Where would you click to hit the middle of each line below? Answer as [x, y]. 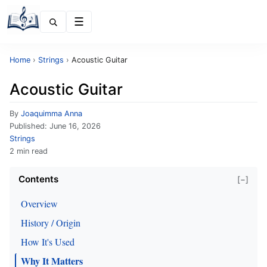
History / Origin [51, 223]
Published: [30, 126]
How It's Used [48, 242]
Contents [38, 179]
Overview [39, 204]
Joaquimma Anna [52, 114]
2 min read [29, 151]
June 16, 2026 [75, 126]
